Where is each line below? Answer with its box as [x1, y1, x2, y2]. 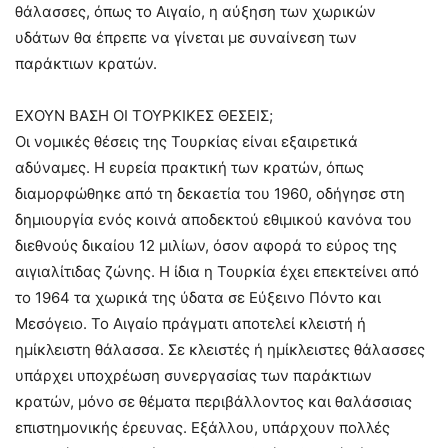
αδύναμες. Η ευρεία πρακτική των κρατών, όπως [15, 157, 364, 177]
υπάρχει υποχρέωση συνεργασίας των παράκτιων [15, 365, 372, 385]
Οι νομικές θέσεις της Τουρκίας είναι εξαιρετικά [15, 131, 358, 151]
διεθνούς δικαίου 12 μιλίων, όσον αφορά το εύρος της [15, 235, 397, 255]
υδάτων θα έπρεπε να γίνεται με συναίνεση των [15, 27, 357, 47]
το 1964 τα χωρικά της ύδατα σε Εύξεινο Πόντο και [15, 287, 381, 307]
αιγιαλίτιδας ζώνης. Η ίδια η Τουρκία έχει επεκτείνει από [15, 261, 419, 281]
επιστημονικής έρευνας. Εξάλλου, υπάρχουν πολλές [15, 417, 390, 437]
